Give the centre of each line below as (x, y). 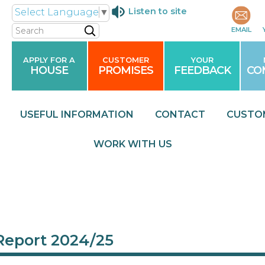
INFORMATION (97, 114)
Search (30, 28)
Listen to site (157, 11)
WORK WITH (126, 144)
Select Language (56, 12)
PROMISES (125, 70)
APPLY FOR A (49, 60)
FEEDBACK (202, 70)
